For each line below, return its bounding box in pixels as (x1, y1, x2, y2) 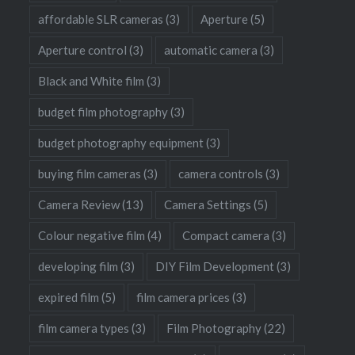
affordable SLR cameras (38, 11, 164, 26)
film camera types (38, 320, 130, 335)
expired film (38, 289, 100, 304)
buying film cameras (38, 166, 142, 181)
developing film (38, 258, 119, 273)
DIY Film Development (155, 258, 275, 273)
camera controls (178, 166, 264, 181)
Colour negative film (38, 227, 146, 242)
